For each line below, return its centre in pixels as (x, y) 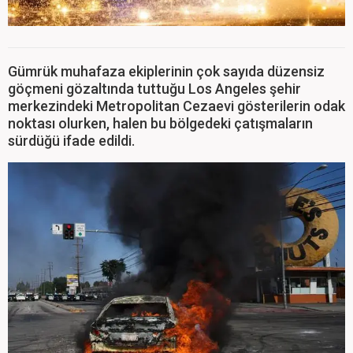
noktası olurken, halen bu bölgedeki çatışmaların (160, 123)
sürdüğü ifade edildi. (71, 140)
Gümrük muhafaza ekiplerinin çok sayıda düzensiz (166, 71)
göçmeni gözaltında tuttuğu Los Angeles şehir (154, 88)
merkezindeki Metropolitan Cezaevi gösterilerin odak (176, 106)
